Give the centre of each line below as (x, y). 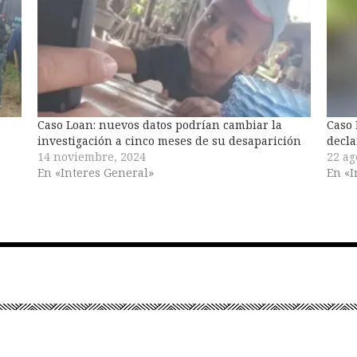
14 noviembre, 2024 (92, 156)
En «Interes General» (96, 172)
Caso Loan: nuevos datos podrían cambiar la (160, 124)
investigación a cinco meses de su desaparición (169, 140)
